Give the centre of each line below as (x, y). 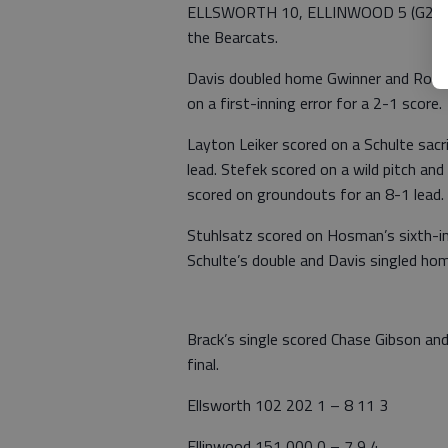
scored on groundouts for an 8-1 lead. (315, 194)
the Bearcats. (232, 37)
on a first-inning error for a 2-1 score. (314, 103)
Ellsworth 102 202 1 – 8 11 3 (287, 405)
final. (203, 364)
